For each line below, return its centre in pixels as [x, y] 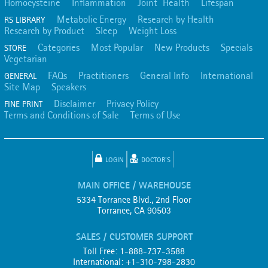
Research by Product [44, 31]
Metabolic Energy [92, 19]
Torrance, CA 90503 [134, 210]
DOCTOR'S [156, 159]
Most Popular [117, 47]
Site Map [22, 87]
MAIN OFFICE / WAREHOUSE [134, 185]
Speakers [69, 87]
